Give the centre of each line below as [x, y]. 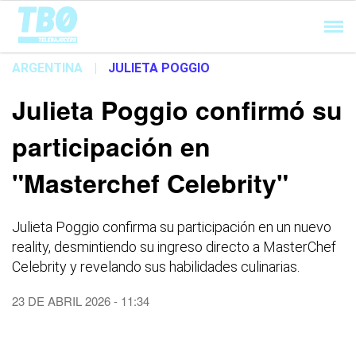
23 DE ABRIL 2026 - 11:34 [81, 301]
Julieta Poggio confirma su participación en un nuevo [172, 227]
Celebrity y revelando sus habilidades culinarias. [156, 267]
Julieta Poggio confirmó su [177, 110]
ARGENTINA [47, 68]
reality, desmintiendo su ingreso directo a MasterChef [174, 247]
